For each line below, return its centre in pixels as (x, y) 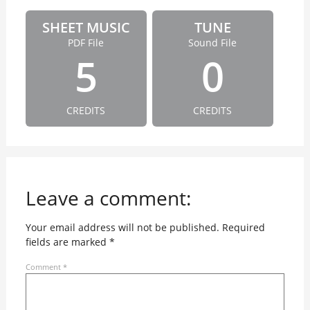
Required (243, 228)
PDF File (86, 43)
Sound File (213, 43)
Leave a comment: (108, 198)
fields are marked (67, 242)
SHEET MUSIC (86, 28)
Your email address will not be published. (122, 228)
